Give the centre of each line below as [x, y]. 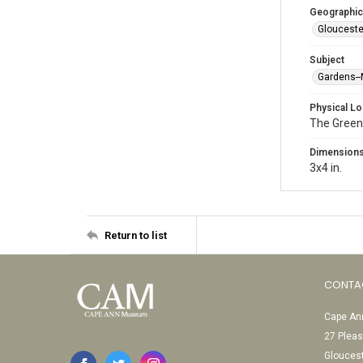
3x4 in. [326, 168]
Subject [327, 60]
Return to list [136, 235]
